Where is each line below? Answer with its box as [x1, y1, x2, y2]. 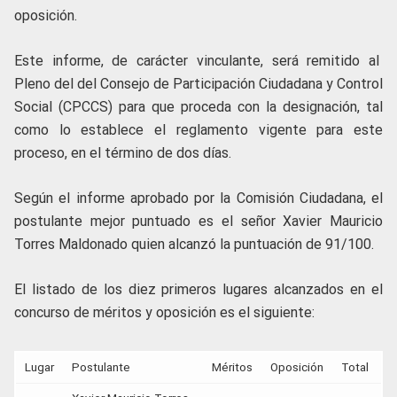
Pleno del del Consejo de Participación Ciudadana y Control [14, 75, 383, 93]
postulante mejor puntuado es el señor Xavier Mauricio [14, 213, 383, 230]
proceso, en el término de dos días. [14, 144, 231, 162]
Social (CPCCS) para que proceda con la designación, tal [14, 98, 383, 116]
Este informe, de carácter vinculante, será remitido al [14, 52, 383, 70]
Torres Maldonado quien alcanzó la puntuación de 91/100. [14, 236, 381, 253]
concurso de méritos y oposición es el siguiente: [14, 304, 315, 322]
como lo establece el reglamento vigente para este [14, 121, 383, 139]
